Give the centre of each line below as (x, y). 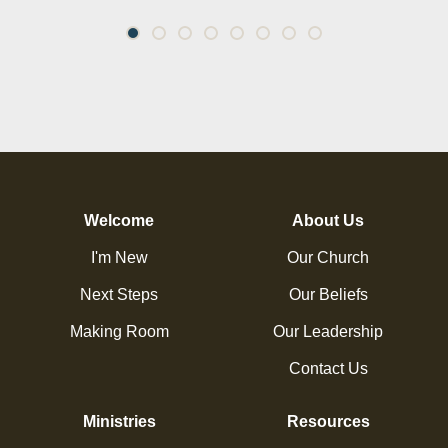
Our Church (328, 258)
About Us (328, 221)
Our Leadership (328, 332)
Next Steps (119, 295)
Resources (328, 422)
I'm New (119, 258)
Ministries (119, 422)
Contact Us (328, 369)
